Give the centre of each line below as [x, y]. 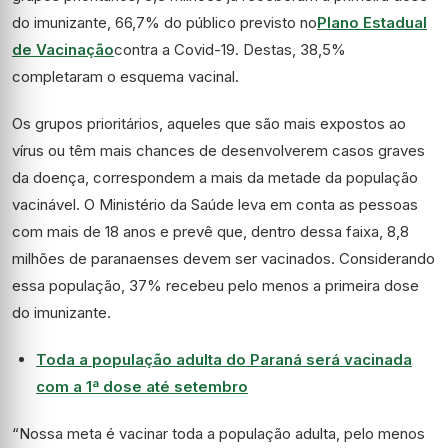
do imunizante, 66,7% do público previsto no [164, 22]
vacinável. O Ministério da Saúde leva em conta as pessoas [215, 204]
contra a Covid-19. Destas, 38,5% [230, 49]
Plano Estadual [372, 22]
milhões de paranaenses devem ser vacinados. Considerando [223, 258]
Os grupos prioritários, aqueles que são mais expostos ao [209, 123]
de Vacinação [63, 49]
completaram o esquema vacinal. [125, 76]
